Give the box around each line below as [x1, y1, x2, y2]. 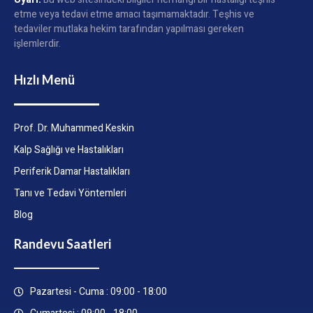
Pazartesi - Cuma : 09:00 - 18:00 [29, 284, 167, 300]
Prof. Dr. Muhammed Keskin [14, 120, 134, 136]
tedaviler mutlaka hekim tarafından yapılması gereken [14, 22, 244, 37]
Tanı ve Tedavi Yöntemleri [14, 185, 126, 201]
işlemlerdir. [14, 36, 61, 52]
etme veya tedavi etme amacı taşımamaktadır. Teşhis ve [14, 7, 254, 22]
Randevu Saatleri [14, 235, 111, 252]
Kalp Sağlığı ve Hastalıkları [14, 142, 124, 157]
